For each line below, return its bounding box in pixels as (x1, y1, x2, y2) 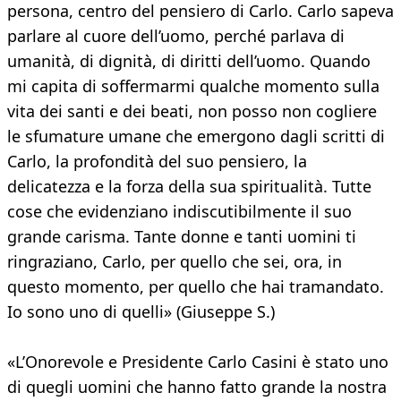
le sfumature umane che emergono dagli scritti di (7, 125, 385, 148)
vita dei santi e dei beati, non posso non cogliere (7, 100, 377, 123)
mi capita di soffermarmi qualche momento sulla (7, 75, 380, 98)
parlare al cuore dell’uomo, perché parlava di (7, 25, 345, 47)
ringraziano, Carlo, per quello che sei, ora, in (7, 251, 342, 273)
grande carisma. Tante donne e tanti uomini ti (7, 226, 356, 248)
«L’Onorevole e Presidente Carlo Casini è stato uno (7, 351, 388, 373)
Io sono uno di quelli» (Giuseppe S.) (7, 301, 275, 323)
